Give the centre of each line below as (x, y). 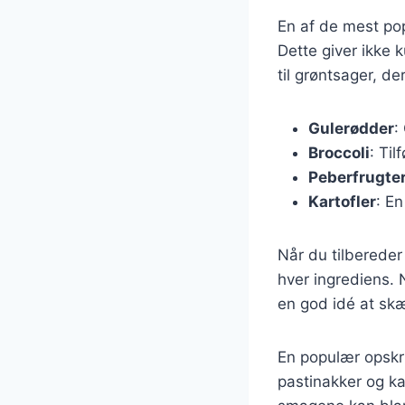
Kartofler (342, 201)
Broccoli (339, 152)
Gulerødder (351, 128)
